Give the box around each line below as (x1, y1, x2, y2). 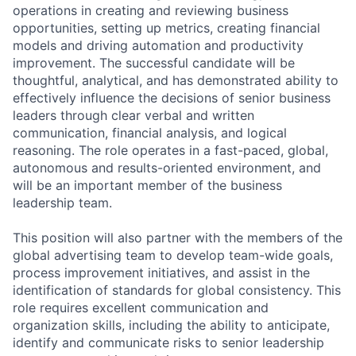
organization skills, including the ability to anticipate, (13, 316, 330, 333)
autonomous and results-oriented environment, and (13, 159, 321, 176)
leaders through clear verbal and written (13, 106, 254, 123)
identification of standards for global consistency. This (13, 281, 341, 298)
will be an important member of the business (13, 176, 282, 193)
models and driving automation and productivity (13, 37, 304, 53)
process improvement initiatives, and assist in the (13, 264, 310, 281)
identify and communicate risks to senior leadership (13, 334, 324, 350)
